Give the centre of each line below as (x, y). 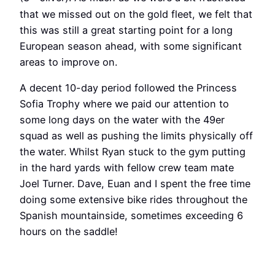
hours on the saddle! (69, 232)
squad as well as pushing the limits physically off (136, 136)
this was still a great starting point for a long (126, 30)
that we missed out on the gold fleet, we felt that (136, 14)
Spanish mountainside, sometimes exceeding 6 (131, 216)
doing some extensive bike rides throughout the (134, 200)
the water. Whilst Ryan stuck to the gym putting (133, 152)
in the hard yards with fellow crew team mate (127, 168)
